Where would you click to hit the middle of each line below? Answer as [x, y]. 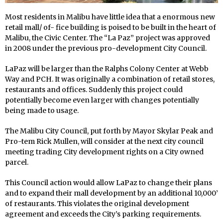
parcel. [17, 163]
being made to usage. [42, 111]
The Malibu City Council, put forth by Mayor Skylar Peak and [109, 131]
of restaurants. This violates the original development [97, 204]
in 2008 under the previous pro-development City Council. [106, 49]
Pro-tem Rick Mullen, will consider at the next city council [104, 142]
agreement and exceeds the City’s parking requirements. [103, 214]
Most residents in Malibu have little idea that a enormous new [110, 17]
